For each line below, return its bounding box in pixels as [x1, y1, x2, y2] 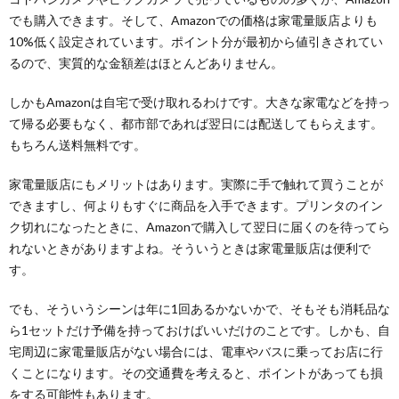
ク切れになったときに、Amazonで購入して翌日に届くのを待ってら [9, 219, 390, 235]
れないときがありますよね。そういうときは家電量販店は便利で [9, 240, 370, 256]
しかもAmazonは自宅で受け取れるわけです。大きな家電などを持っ [9, 94, 390, 110]
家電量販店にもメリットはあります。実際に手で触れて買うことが [9, 176, 383, 192]
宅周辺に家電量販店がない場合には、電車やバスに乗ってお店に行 [9, 344, 383, 360]
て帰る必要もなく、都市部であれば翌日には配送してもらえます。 [9, 116, 383, 132]
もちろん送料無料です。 [9, 137, 146, 153]
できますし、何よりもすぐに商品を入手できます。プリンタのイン [9, 198, 383, 214]
